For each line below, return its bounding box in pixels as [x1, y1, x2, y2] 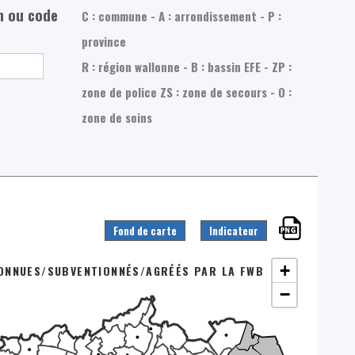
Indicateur [208, 222, 258, 239]
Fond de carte [113, 222, 177, 239]
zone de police [82, 82, 161, 101]
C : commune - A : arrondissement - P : [82, 6, 282, 25]
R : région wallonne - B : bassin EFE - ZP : [82, 57, 292, 75]
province [82, 32, 127, 50]
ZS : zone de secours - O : [160, 82, 292, 101]
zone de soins [82, 108, 153, 126]
